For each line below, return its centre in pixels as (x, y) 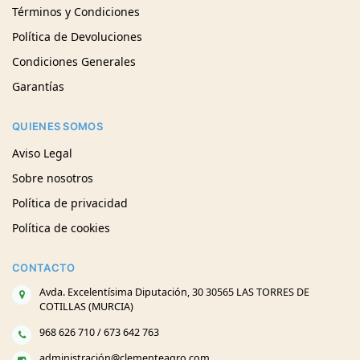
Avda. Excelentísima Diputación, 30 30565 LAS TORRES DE (174, 292)
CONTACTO (44, 267)
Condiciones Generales (74, 62)
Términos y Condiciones (76, 12)
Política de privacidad (70, 202)
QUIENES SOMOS (57, 127)
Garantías (38, 87)
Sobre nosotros (53, 178)
